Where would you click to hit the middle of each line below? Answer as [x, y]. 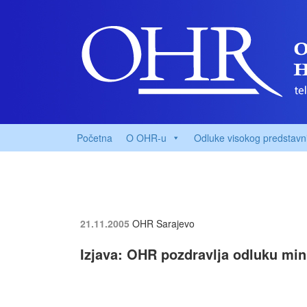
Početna [95, 138]
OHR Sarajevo [163, 223]
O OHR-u [146, 138]
